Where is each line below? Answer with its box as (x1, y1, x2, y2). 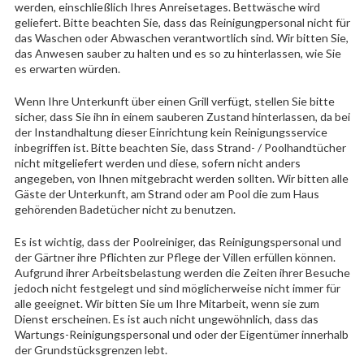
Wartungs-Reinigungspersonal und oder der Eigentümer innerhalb (14, 327, 349, 341)
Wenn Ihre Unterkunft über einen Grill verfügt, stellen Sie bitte (14, 93, 335, 108)
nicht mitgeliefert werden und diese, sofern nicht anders (14, 155, 301, 170)
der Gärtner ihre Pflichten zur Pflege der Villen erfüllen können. (14, 249, 336, 264)
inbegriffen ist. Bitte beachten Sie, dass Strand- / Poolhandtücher (14, 140, 346, 154)
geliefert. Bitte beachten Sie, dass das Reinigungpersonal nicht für (14, 15, 350, 29)
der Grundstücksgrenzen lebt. (14, 342, 167, 357)
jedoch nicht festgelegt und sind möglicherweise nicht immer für (14, 280, 340, 295)
